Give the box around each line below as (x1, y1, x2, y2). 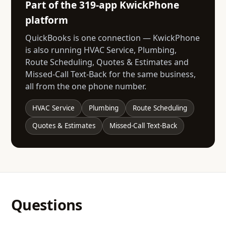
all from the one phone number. (25, 80, 146, 92)
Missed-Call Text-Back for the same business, (25, 68, 196, 80)
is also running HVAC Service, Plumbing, (25, 44, 177, 55)
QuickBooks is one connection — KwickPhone (25, 32, 200, 43)
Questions (11, 194, 82, 214)
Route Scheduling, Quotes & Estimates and (25, 56, 189, 68)
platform (25, 13, 68, 27)
